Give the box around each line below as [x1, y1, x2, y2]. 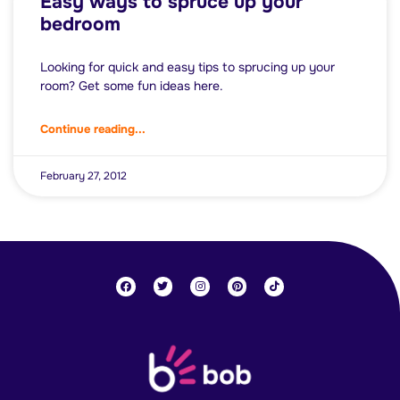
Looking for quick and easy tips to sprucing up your [40, 59, 335, 76]
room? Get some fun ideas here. [40, 78, 223, 95]
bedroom [40, 12, 121, 37]
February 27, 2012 [40, 169, 127, 184]
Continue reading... [40, 121, 146, 137]
